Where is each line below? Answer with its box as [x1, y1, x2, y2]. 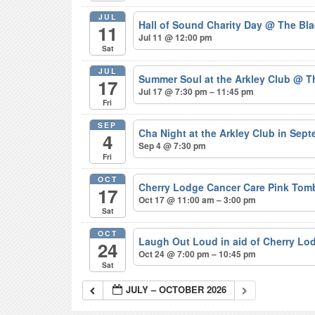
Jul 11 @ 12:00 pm [139, 30, 213, 44]
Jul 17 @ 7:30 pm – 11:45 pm [139, 84, 255, 98]
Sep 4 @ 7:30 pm [139, 139, 207, 152]
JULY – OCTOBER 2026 [126, 283, 227, 297]
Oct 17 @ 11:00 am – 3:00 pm [139, 193, 257, 206]
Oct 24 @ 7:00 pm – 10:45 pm [139, 247, 257, 260]
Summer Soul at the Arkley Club [139, 71, 294, 86]
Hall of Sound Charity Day [139, 17, 266, 32]
